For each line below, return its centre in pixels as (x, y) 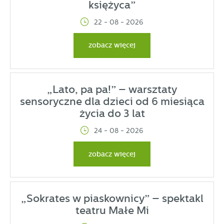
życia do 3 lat (112, 114)
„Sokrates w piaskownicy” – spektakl (112, 198)
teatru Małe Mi (112, 210)
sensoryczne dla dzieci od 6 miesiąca (112, 102)
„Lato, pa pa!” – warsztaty (112, 90)
